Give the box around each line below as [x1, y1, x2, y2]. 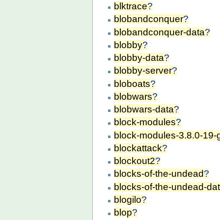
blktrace [114, 1, 148, 12]
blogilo [114, 194, 142, 205]
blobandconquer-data [114, 27, 205, 37]
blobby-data [114, 53, 165, 63]
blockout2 [114, 156, 156, 166]
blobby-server [114, 65, 172, 76]
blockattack [114, 142, 163, 153]
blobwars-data [114, 104, 174, 115]
